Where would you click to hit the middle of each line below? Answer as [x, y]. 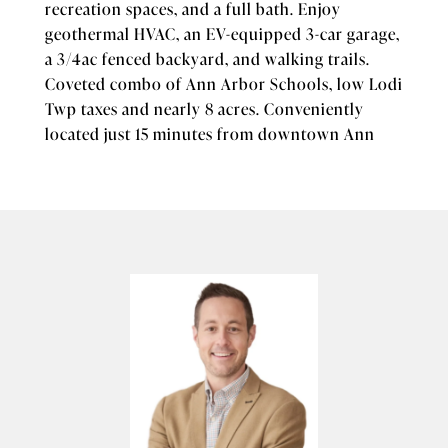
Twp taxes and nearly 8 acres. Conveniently [204, 108]
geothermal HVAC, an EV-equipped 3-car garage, [222, 33]
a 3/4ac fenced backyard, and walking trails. [207, 58]
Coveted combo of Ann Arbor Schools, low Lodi [224, 83]
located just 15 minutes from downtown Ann [210, 133]
